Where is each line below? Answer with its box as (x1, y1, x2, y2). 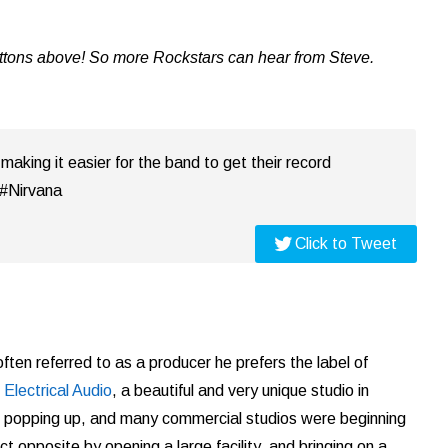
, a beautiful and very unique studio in (112, 381, 369, 399)
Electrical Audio (4, 381, 112, 399)
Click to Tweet (295, 234, 398, 252)
